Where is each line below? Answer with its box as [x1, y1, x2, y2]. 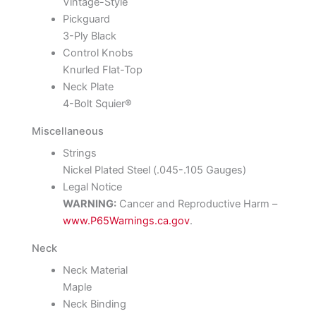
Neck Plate [62, 80, 114, 94]
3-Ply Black [62, 30, 116, 43]
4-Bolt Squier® [62, 97, 132, 111]
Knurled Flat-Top [62, 63, 142, 77]
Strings [62, 147, 97, 160]
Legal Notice [62, 181, 122, 194]
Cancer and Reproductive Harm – [116, 197, 277, 211]
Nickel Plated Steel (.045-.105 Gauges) [62, 164, 246, 177]
